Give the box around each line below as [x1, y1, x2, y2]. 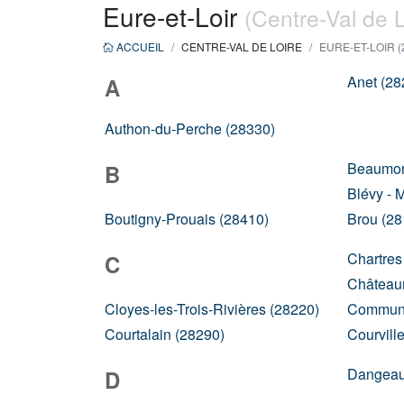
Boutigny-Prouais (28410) [105, 208, 269, 229]
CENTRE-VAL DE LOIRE [181, 39, 302, 54]
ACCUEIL [114, 39, 164, 54]
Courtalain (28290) [105, 324, 225, 344]
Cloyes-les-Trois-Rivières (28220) [105, 298, 319, 319]
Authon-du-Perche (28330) [105, 118, 275, 139]
